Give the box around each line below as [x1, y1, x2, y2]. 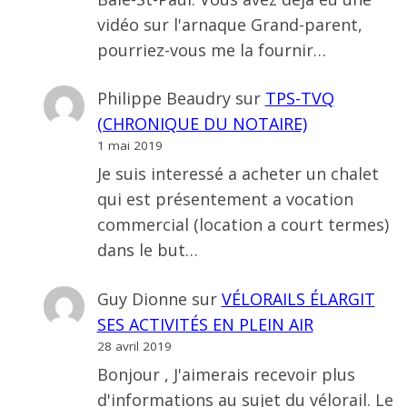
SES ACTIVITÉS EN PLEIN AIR [96, 313, 313, 335]
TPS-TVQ [264, 86, 334, 109]
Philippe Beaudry [96, 86, 231, 109]
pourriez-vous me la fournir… [96, 38, 326, 61]
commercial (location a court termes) [96, 213, 389, 236]
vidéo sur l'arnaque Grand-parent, [96, 13, 362, 35]
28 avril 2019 [96, 337, 172, 354]
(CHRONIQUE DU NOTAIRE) [96, 112, 307, 134]
